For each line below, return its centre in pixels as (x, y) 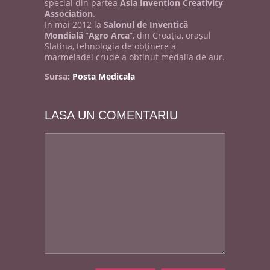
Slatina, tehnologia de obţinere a (110, 46)
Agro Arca (109, 35)
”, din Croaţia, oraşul (170, 35)
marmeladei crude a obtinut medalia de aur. (135, 57)
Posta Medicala (104, 76)
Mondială (64, 35)
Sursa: (58, 76)
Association (69, 14)
